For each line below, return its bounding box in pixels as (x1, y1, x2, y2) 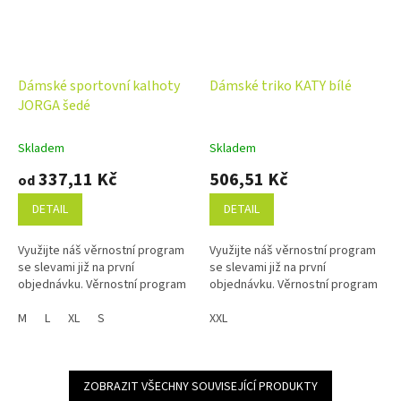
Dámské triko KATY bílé (209, 75, 352, 96)
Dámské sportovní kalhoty (18, 75, 180, 96)
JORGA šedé (18, 95, 90, 115)
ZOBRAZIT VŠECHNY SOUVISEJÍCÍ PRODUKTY (83, 377, 318, 396)
